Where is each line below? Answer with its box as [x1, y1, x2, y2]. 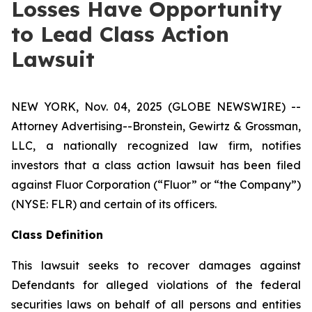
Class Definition [11, 228, 103, 242]
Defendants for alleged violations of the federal [11, 278, 301, 292]
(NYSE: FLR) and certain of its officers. [11, 197, 217, 211]
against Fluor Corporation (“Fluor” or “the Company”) [11, 178, 301, 192]
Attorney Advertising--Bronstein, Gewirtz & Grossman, [11, 119, 301, 133]
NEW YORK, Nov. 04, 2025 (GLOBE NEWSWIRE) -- [11, 100, 301, 114]
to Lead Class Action [11, 21, 229, 47]
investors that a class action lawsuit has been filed [11, 158, 301, 172]
